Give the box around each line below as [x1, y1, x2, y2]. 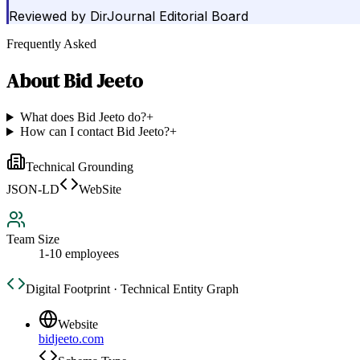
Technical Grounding [26, 160, 133, 174]
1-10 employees [39, 247, 119, 261]
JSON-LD [6, 182, 59, 197]
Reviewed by [9, 8, 86, 25]
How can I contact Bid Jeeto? [19, 125, 170, 139]
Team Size [6, 232, 59, 247]
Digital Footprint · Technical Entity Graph [26, 282, 239, 297]
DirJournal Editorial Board [90, 8, 248, 25]
